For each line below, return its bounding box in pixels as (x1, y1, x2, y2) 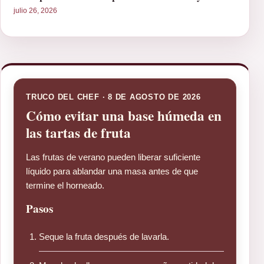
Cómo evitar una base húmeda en (26, 105, 222, 126)
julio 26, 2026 (14, 6, 57, 15)
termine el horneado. (26, 180, 104, 190)
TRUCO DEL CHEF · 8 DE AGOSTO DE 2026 (26, 92, 201, 101)
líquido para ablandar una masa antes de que (26, 166, 198, 176)
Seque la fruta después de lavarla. (39, 232, 169, 242)
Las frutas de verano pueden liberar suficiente (26, 151, 200, 162)
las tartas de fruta (26, 122, 131, 143)
